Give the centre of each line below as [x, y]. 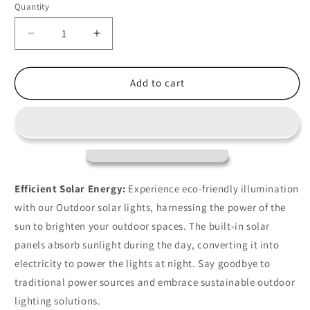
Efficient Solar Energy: [70, 188]
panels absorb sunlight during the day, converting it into [147, 244]
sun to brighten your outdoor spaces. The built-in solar [143, 226]
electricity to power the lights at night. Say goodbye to [143, 263]
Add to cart [157, 83]
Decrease [56, 39]
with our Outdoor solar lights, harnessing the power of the [150, 207]
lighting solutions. [58, 300]
